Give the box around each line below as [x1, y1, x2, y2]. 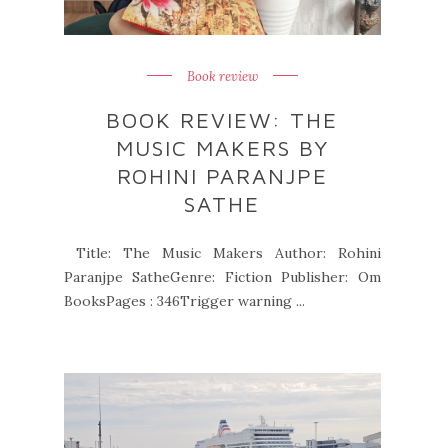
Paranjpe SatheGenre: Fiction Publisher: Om [64, 268, 381, 286]
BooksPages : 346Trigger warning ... [64, 292, 305, 310]
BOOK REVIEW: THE [106, 107, 339, 133]
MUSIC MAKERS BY [115, 135, 329, 161]
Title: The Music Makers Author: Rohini [64, 244, 381, 262]
